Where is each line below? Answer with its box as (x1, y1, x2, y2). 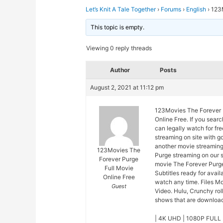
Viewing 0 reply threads (86, 44, 152, 52)
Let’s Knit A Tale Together (86, 5, 156, 13)
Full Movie (104, 164, 133, 172)
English (186, 5, 207, 13)
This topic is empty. (91, 23, 145, 31)
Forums (161, 5, 182, 13)
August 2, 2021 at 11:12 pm (90, 84, 164, 92)
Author (110, 66, 130, 74)
